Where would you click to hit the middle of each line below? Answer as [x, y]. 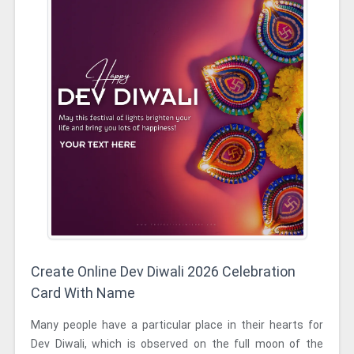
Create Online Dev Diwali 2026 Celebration [163, 271]
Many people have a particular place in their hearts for [177, 325]
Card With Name [83, 293]
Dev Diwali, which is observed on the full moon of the [177, 344]
